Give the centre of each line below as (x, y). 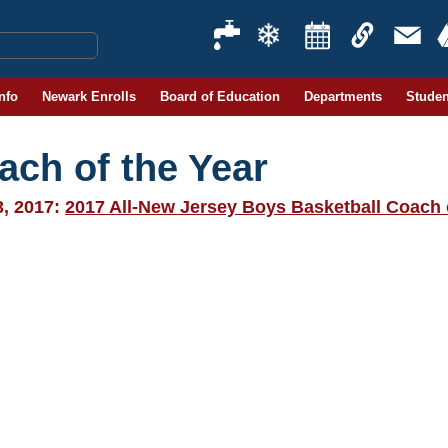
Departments (342, 96)
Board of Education (219, 96)
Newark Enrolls (88, 96)
